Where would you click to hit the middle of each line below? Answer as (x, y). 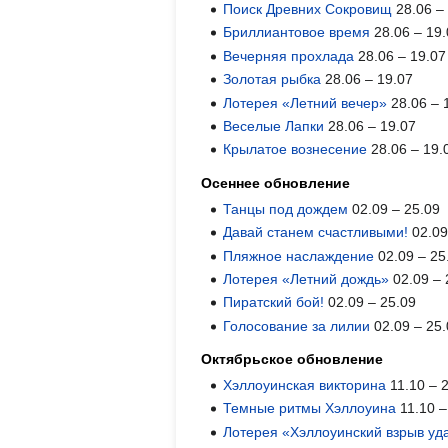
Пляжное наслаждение (299, 255)
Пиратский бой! (274, 302)
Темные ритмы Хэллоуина (310, 408)
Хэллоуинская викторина (305, 385)
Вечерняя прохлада (289, 55)
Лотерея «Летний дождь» (306, 278)
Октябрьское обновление (292, 358)
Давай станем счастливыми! (316, 232)
